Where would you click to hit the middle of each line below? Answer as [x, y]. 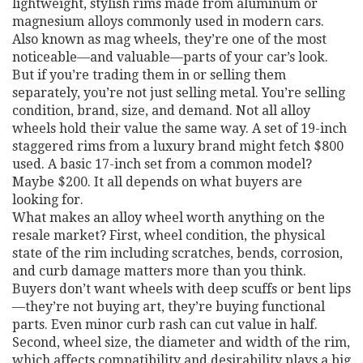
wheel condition [194, 235]
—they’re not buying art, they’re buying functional [169, 307]
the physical [288, 235]
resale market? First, [78, 235]
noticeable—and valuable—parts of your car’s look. [170, 57]
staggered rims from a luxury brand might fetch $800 [178, 146]
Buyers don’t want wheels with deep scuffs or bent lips [181, 289]
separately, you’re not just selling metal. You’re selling [179, 93]
